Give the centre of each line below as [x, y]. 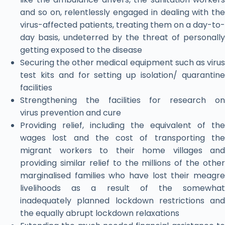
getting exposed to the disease [81, 50]
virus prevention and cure [71, 113]
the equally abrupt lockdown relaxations [100, 213]
